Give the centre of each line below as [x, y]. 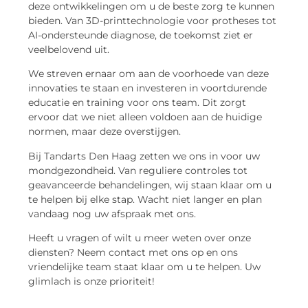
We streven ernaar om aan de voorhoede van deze [148, 74]
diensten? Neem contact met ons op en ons [133, 252]
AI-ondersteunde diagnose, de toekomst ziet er [141, 35]
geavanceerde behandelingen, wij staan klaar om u [150, 185]
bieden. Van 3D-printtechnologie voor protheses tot [152, 20]
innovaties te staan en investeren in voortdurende [147, 88]
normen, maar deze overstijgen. [104, 132]
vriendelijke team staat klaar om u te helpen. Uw [144, 266]
